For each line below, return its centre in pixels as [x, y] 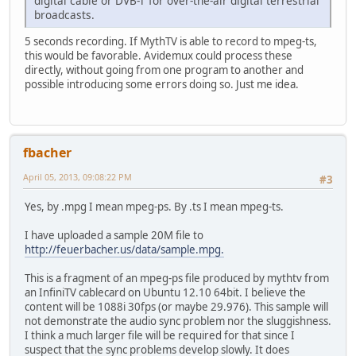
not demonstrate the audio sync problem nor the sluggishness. [178, 321]
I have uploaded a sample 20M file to [114, 235]
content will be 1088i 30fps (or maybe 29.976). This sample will [176, 306]
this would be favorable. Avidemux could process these [159, 56]
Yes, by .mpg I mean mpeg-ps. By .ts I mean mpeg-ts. [154, 206]
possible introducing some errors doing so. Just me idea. [162, 85]
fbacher [47, 152]
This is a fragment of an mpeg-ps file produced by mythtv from [177, 278]
